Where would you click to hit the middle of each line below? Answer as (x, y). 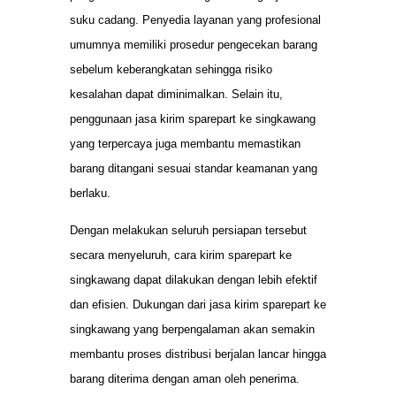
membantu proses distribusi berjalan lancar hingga (198, 354)
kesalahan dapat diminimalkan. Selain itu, (176, 94)
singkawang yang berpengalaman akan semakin (192, 330)
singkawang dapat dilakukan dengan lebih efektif (194, 280)
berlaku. (90, 193)
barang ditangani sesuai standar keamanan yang (194, 168)
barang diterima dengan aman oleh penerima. (185, 379)
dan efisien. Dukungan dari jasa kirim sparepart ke (198, 305)
